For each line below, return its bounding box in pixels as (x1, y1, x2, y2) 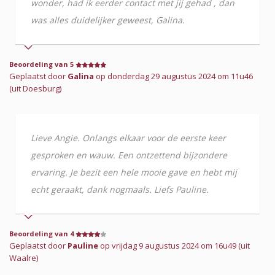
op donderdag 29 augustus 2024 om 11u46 (94, 70, 253, 82)
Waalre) (9, 252, 38, 263)
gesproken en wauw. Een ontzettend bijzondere (31, 149, 227, 161)
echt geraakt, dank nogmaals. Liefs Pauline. (31, 183, 209, 195)
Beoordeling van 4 (9, 228, 76, 238)
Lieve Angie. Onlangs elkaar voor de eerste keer (31, 131, 226, 144)
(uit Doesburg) (9, 82, 61, 94)
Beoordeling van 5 (9, 59, 76, 69)
